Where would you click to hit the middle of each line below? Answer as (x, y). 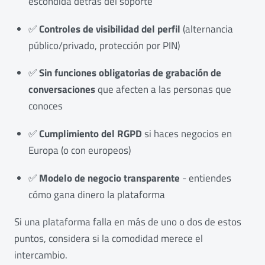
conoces (46, 106)
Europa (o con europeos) (80, 151)
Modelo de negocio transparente (109, 178)
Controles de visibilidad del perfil (110, 29)
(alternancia (207, 29)
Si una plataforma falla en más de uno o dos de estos (128, 222)
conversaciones (62, 90)
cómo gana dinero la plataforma (97, 194)
